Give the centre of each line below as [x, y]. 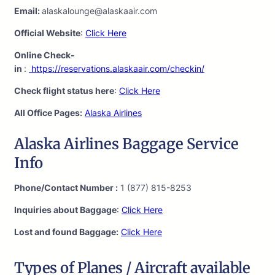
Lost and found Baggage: [66, 232]
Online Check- [45, 55]
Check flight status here [64, 91]
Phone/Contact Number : [66, 188]
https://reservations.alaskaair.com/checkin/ [118, 69]
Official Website [47, 33]
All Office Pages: [48, 113]
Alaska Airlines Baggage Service [126, 144]
